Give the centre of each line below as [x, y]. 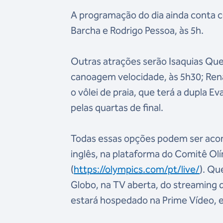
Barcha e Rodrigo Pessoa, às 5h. [137, 31]
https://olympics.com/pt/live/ [137, 169]
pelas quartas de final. [117, 108]
